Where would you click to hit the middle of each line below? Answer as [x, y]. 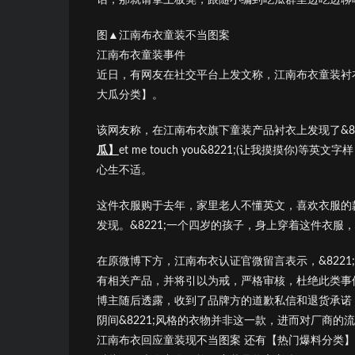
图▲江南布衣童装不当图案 [163, 35]
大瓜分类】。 [130, 95]
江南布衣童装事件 [141, 55]
